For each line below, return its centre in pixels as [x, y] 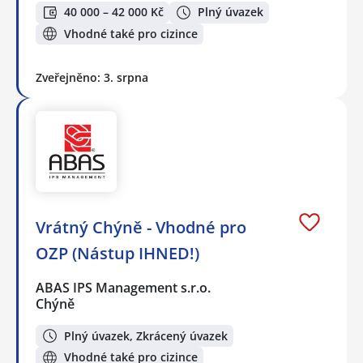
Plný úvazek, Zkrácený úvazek [146, 335]
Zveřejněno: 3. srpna [92, 78]
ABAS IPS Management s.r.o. [124, 288]
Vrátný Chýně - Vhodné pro [141, 228]
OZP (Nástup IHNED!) [117, 254]
